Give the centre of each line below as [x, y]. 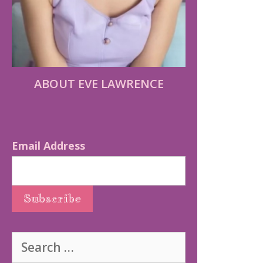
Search [28, 238]
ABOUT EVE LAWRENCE [99, 84]
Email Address [48, 146]
